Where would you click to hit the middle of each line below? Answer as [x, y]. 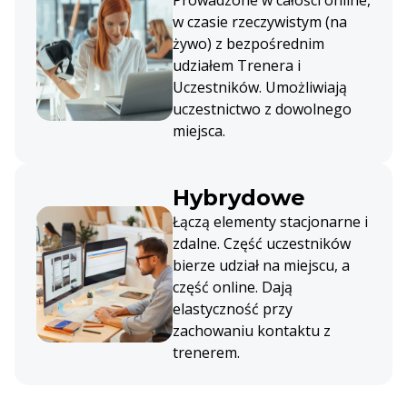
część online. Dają [233, 287]
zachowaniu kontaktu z [252, 330]
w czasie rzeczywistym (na [260, 21]
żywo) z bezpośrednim [248, 43]
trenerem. [206, 352]
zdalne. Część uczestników [262, 243]
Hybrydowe [239, 197]
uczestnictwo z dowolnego [262, 109]
